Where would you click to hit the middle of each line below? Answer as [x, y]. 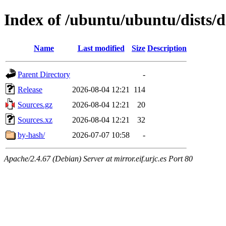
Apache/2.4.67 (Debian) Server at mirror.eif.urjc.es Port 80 [98, 158]
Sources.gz [35, 104]
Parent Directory [44, 74]
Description [167, 48]
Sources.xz [35, 120]
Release [30, 89]
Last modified [101, 48]
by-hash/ [31, 135]
